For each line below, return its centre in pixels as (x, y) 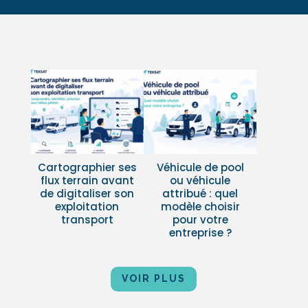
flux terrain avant (87, 181)
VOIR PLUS (154, 279)
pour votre (200, 220)
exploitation (87, 207)
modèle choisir (200, 207)
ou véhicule (200, 181)
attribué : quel (200, 194)
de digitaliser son (87, 194)
